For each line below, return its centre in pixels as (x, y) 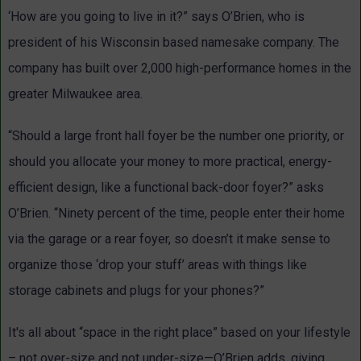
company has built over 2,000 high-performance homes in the (180, 68)
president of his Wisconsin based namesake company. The (174, 43)
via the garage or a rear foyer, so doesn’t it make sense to (169, 239)
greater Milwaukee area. (75, 94)
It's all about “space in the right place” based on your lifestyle (179, 333)
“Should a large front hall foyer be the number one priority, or (176, 136)
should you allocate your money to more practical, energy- (170, 162)
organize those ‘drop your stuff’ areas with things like (158, 265)
